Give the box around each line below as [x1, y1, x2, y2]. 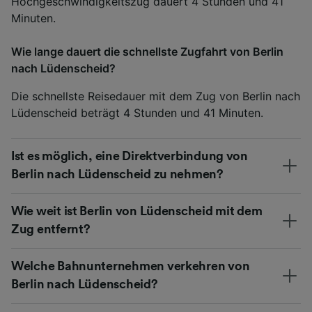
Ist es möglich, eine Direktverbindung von [11, 149, 248, 162]
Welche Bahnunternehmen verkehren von [11, 259, 250, 272]
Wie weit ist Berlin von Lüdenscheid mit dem [11, 204, 263, 217]
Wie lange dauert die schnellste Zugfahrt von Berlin [11, 44, 283, 58]
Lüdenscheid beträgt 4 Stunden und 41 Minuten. [11, 105, 263, 120]
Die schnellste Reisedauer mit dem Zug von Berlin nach [11, 88, 300, 103]
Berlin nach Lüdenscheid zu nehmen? [11, 167, 224, 180]
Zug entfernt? [11, 222, 91, 235]
